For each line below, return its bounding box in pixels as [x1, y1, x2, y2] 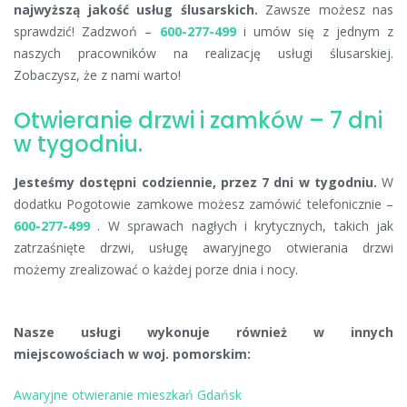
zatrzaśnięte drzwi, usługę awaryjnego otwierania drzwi [14, 239, 393, 257]
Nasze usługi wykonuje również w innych [14, 323, 393, 342]
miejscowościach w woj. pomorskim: [14, 345, 251, 363]
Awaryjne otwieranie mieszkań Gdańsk [14, 386, 242, 404]
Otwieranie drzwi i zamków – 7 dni [14, 105, 382, 136]
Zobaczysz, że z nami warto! [14, 66, 181, 84]
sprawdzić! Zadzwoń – [14, 23, 160, 41]
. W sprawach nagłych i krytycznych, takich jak [90, 217, 393, 235]
